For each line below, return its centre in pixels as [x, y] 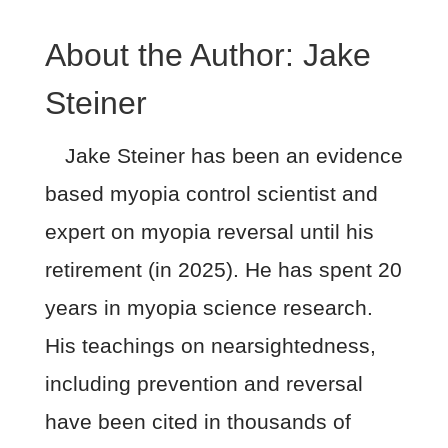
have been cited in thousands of [197, 422]
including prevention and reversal [203, 384]
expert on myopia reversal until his [209, 232]
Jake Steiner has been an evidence [233, 156]
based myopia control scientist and [211, 194]
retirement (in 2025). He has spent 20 [223, 270]
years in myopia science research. [208, 308]
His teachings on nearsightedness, [210, 346]
